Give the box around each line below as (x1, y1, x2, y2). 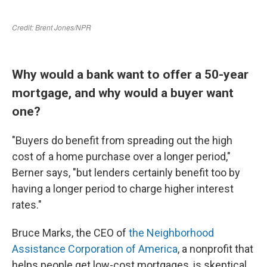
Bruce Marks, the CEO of (12, 226, 129, 239)
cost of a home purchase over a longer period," (12, 150, 231, 163)
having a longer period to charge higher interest (12, 182, 234, 195)
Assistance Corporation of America (12, 243, 178, 255)
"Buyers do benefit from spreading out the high (12, 134, 232, 147)
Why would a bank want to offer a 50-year (12, 67, 249, 82)
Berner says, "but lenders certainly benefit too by (12, 166, 240, 179)
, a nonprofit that (178, 243, 253, 255)
